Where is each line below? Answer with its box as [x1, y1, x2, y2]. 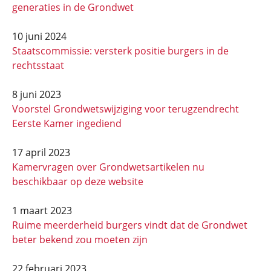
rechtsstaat [12, 59, 64, 72]
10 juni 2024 [12, 30, 67, 43]
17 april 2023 [12, 146, 70, 159]
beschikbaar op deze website [12, 175, 143, 188]
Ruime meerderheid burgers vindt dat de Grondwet [12, 218, 247, 232]
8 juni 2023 [12, 88, 61, 101]
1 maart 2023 [12, 204, 72, 217]
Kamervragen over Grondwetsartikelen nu [12, 160, 204, 174]
